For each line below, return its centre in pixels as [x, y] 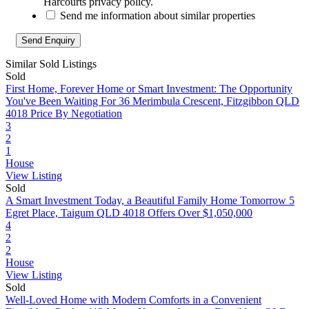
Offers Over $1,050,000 [200, 213]
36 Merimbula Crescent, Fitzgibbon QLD [209, 101]
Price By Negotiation [76, 114]
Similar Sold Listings [51, 64]
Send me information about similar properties [158, 16]
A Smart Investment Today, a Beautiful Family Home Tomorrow [146, 201]
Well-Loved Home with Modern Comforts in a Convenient [133, 300]
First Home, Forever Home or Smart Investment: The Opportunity [149, 89]
